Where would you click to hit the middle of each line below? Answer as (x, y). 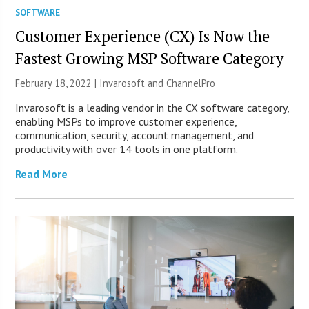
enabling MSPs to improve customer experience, (126, 122)
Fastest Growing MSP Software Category (150, 59)
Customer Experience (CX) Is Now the (143, 37)
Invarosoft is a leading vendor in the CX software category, (152, 108)
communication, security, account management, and (135, 136)
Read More (42, 174)
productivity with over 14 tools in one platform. (127, 149)
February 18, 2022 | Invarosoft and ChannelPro (116, 83)
